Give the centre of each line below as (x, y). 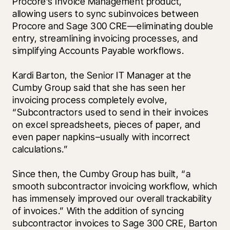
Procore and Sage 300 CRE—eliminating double (113, 26)
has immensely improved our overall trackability (112, 199)
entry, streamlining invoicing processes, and (105, 39)
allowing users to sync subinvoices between (106, 14)
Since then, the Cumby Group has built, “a (102, 174)
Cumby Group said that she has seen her (99, 88)
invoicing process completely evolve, (90, 100)
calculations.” (40, 149)
